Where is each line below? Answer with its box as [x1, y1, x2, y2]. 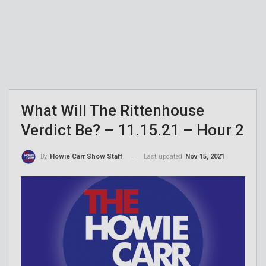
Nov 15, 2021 [185, 153, 224, 161]
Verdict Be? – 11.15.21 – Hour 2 [21, 121, 244, 140]
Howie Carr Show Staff [50, 153, 122, 161]
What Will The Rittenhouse [21, 102, 204, 120]
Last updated [144, 153, 184, 161]
